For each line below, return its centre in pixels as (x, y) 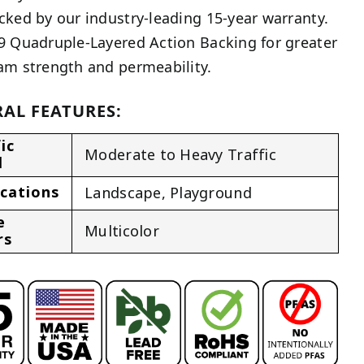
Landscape (123, 194)
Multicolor (122, 232)
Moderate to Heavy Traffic (180, 156)
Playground (211, 194)
